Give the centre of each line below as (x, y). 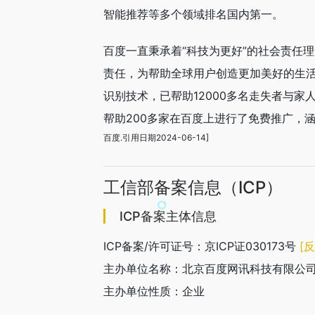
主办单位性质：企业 (154, 291)
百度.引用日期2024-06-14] (156, 137)
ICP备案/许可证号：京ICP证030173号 (201, 246)
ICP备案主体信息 (168, 216)
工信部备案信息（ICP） (193, 187)
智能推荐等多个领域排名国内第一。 (193, 14)
